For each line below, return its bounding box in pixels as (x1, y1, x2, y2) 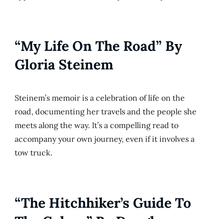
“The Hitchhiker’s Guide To (15, 194, 191, 212)
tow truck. (15, 148, 52, 158)
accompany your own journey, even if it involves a (15, 134, 195, 144)
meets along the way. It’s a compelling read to (15, 120, 178, 131)
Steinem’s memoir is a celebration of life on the (15, 93, 185, 103)
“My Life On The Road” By (15, 37, 182, 55)
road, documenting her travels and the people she (15, 107, 197, 117)
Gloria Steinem (15, 56, 113, 74)
